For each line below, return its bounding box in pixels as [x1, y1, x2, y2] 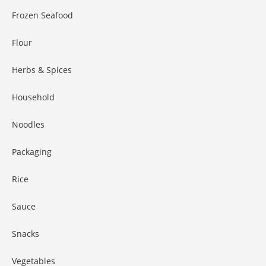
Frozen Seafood [12, 9, 73, 21]
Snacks [12, 228, 39, 239]
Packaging [12, 146, 52, 157]
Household [12, 91, 55, 103]
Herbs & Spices [12, 64, 72, 75]
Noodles [12, 119, 45, 130]
